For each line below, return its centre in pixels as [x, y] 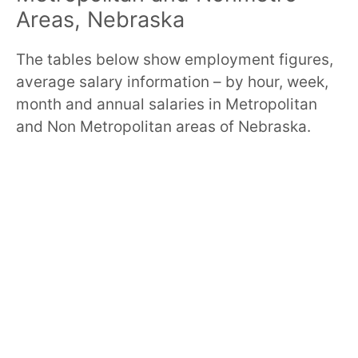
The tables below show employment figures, [175, 59]
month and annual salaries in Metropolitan [167, 104]
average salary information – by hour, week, [172, 82]
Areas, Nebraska [100, 19]
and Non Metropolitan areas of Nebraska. [163, 126]
